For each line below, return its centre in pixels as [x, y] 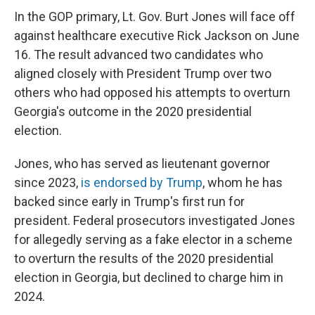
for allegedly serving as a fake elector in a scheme [153, 239]
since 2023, [47, 182]
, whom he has [243, 182]
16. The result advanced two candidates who [139, 54]
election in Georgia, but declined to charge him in [149, 277]
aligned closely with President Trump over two [143, 73]
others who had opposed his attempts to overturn [152, 92]
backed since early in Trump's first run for [129, 201]
